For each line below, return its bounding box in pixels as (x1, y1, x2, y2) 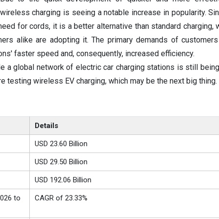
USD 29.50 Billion (34, 157, 88, 167)
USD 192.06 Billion (34, 175, 91, 185)
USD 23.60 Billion (34, 139, 88, 149)
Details (34, 121, 58, 131)
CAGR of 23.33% (34, 194, 88, 203)
